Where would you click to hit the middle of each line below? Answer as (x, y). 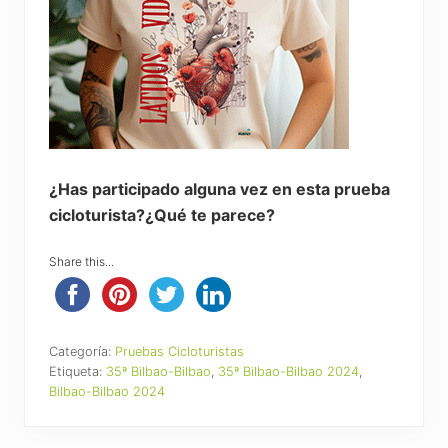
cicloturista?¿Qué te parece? (162, 215)
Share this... (81, 262)
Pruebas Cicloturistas (179, 352)
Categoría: (82, 352)
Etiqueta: (77, 372)
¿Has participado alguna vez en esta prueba (219, 189)
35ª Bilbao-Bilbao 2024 (288, 372)
